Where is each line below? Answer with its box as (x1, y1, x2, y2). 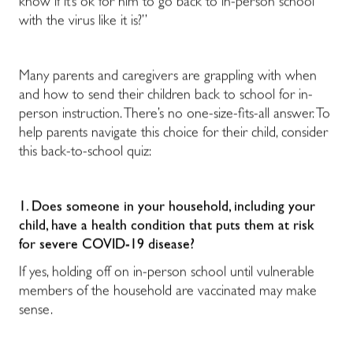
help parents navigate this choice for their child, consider (19, 127, 328, 142)
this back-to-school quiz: (19, 146, 151, 161)
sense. (19, 304, 53, 319)
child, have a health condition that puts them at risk (19, 220, 314, 235)
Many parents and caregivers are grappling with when (19, 70, 317, 85)
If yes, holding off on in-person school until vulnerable (19, 266, 314, 281)
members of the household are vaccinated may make (19, 285, 317, 300)
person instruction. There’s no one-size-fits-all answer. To (19, 108, 330, 123)
